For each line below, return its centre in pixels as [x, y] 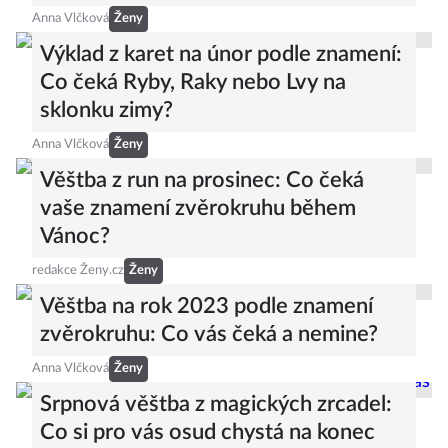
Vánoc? [75, 236]
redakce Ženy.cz [78, 270]
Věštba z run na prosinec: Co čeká [202, 180]
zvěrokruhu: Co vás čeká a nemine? [209, 334]
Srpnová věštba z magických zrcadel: [216, 404]
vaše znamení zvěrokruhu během [198, 208]
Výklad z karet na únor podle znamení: [221, 54]
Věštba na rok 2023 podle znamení [206, 306]
